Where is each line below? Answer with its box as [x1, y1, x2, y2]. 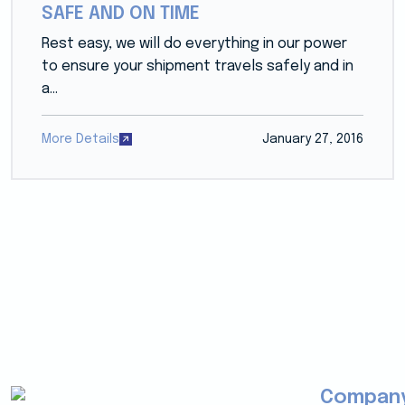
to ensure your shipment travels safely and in [41, 58, 353, 74]
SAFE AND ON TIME [41, 4, 200, 24]
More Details [41, 132, 119, 146]
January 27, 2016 [262, 132, 364, 146]
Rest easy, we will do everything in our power [41, 35, 347, 52]
